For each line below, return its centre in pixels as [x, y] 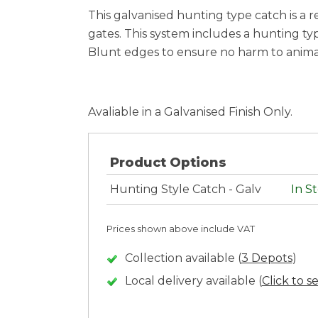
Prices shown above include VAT [180, 229]
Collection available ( [183, 258]
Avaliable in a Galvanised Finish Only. [190, 112]
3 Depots [267, 258]
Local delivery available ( [193, 281]
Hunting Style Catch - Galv [185, 190]
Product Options [168, 163]
